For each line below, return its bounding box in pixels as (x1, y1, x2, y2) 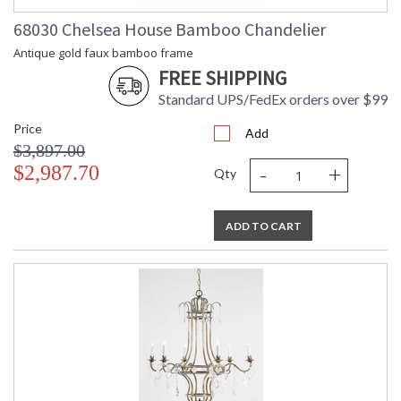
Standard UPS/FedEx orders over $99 (158, 90, 388, 108)
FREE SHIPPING (158, 65, 286, 91)
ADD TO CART (225, 219, 302, 234)
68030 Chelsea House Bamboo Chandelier (13, 18, 326, 41)
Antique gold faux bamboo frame (13, 45, 193, 62)
